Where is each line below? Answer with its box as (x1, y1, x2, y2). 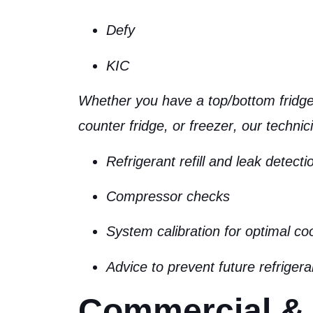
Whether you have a (78, 93, 208, 109)
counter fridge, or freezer (78, 118, 233, 134)
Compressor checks (106, 188, 230, 204)
